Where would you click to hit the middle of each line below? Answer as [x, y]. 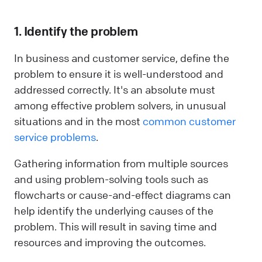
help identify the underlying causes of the [114, 210]
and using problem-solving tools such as [111, 179]
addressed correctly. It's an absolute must [115, 89]
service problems [55, 137]
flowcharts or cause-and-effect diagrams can [123, 194]
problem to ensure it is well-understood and [119, 73]
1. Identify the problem [76, 32]
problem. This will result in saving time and [116, 226]
